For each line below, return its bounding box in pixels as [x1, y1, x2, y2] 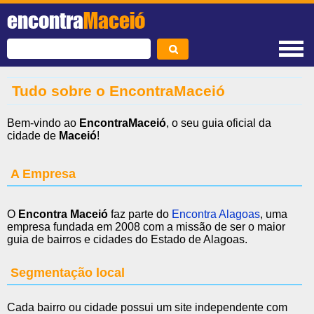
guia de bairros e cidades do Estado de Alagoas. [7, 233, 247, 245]
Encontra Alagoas [172, 207, 260, 220]
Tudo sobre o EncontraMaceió [12, 83, 225, 99]
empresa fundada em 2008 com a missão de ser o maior [7, 220, 285, 233]
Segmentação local [11, 265, 125, 280]
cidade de [7, 130, 59, 142]
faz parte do [108, 207, 172, 220]
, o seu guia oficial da [166, 117, 271, 130]
